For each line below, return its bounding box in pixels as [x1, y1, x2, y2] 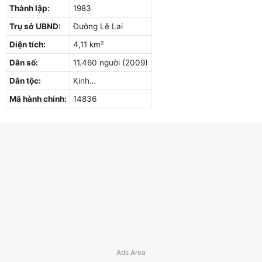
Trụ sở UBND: [9, 21, 61, 31]
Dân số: [9, 57, 38, 67]
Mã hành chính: [9, 94, 67, 104]
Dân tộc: [9, 75, 41, 85]
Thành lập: [9, 3, 50, 13]
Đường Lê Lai [73, 21, 123, 31]
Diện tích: [9, 39, 46, 49]
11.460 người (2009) [73, 57, 148, 67]
